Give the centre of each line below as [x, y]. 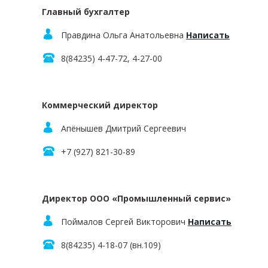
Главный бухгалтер [86, 12]
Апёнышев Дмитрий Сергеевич [124, 128]
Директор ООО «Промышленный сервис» [136, 198]
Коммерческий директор [100, 105]
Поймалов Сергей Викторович [124, 222]
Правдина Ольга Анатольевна [124, 35]
